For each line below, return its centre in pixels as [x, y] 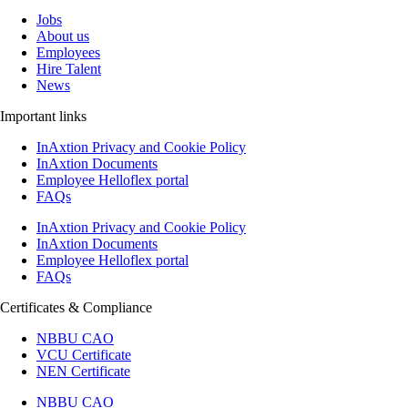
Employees [68, 53]
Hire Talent [69, 69]
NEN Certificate [83, 372]
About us [63, 36]
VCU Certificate [84, 355]
